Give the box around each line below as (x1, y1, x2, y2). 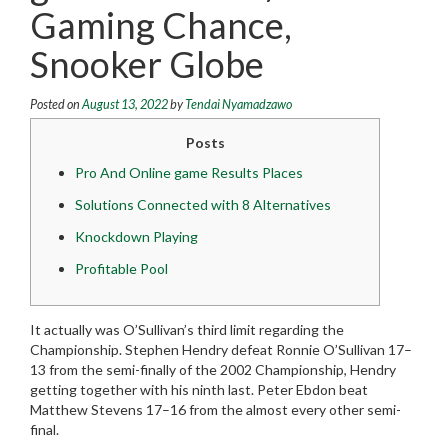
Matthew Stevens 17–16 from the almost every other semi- (30, 401, 401, 419)
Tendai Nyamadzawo (185, 97, 292, 113)
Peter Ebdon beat (257, 381, 368, 399)
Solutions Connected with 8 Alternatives (75, 196, 331, 214)
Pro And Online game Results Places (75, 164, 303, 182)
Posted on (30, 97, 82, 113)
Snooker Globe (30, 42, 264, 87)
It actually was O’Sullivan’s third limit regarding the (30, 321, 344, 339)
